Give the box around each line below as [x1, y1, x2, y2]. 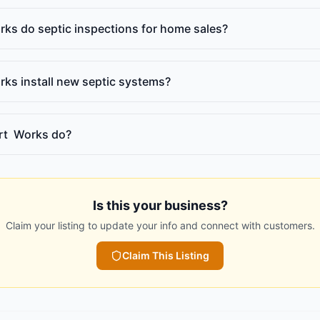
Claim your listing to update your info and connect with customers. [5, 219, 315, 232]
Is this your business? [92, 198, 228, 214]
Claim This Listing [122, 249, 209, 262]
